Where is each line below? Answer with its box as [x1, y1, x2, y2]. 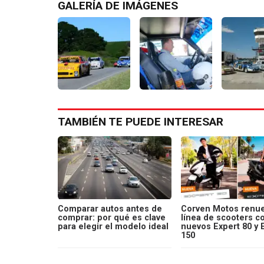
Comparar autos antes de [58, 203, 162, 214]
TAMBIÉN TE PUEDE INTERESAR [58, 114, 223, 128]
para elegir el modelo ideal [58, 221, 169, 232]
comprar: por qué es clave [58, 212, 166, 223]
